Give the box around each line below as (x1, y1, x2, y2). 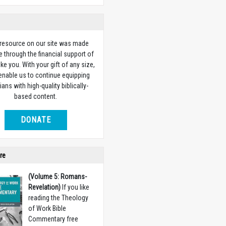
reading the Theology (28, 194, 89, 202)
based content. (14, 92, 58, 100)
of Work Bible (28, 204, 67, 212)
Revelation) (28, 183, 61, 191)
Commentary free (28, 215, 79, 223)
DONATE (20, 115, 51, 125)
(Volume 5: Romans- (28, 173, 87, 181)
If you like (61, 183, 90, 191)
